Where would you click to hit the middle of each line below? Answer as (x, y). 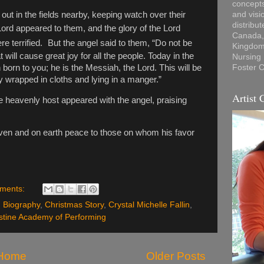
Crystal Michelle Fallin (149, 205)
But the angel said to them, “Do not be (120, 43)
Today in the (171, 56)
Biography (22, 205)
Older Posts (176, 256)
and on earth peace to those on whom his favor (105, 132)
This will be (180, 68)
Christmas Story (74, 205)
